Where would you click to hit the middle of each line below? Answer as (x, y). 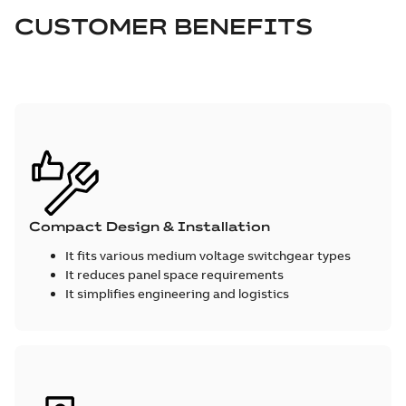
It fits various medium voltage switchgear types (209, 255)
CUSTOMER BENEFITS (164, 26)
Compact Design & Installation (150, 226)
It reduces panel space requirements (176, 274)
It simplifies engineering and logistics (179, 293)
